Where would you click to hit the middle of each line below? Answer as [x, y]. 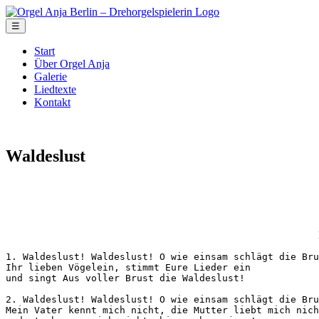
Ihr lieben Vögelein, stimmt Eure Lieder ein [131, 268]
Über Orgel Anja [72, 64]
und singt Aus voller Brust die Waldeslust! [125, 278]
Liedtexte [55, 89]
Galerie [51, 77]
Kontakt [52, 102]
